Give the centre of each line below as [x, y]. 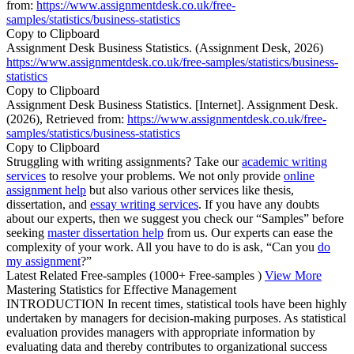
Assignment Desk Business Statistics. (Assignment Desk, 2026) [165, 47]
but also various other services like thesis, [190, 190]
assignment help [46, 190]
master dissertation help [105, 232]
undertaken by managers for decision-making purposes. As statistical [176, 318]
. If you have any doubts [259, 204]
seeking [27, 232]
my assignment [43, 261]
